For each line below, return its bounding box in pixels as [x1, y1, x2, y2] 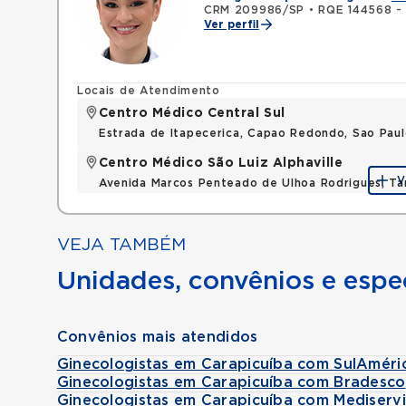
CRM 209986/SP [203, 5, 305, 15]
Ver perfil [203, 19, 259, 30]
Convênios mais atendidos [56, 330, 258, 344]
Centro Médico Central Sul [98, 107, 285, 120]
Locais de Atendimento [76, 85, 220, 96]
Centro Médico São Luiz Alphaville [98, 157, 343, 169]
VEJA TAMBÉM [56, 237, 186, 254]
